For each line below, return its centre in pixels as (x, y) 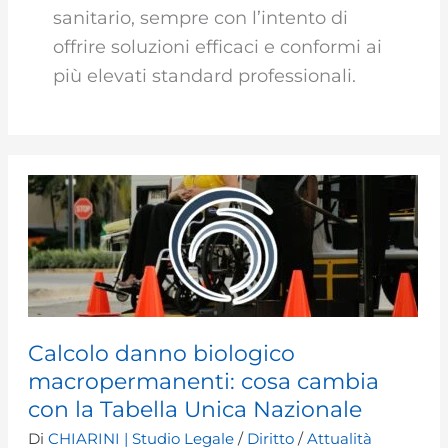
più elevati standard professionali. (205, 76)
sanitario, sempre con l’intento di (201, 18)
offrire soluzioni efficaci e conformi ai (218, 47)
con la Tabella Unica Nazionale (195, 409)
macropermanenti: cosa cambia (204, 381)
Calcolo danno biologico (162, 353)
